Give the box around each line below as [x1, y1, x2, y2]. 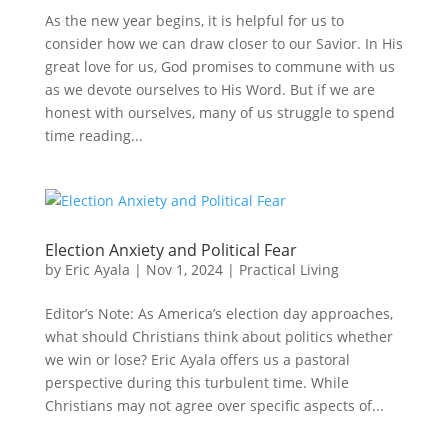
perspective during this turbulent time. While [44, 373, 349, 392]
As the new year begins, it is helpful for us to [44, 11, 344, 30]
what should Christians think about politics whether [44, 327, 393, 346]
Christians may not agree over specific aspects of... [44, 396, 384, 415]
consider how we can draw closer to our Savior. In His [44, 34, 403, 53]
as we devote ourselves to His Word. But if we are [44, 80, 375, 99]
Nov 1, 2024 [145, 260, 223, 279]
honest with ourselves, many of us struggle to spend [44, 103, 395, 122]
